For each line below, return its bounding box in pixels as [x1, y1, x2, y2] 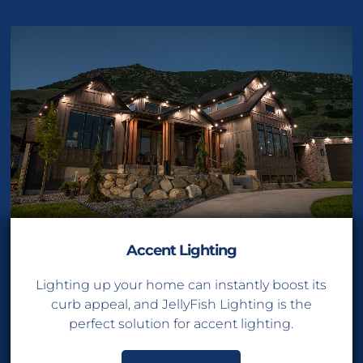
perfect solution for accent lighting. [69, 315, 294, 331]
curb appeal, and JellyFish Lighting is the [50, 296, 312, 312]
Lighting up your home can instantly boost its [36, 276, 327, 293]
